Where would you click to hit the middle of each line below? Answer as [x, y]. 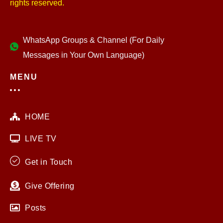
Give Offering [50, 185]
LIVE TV [41, 138]
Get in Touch [49, 162]
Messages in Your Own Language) [84, 55]
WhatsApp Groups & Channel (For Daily [94, 40]
